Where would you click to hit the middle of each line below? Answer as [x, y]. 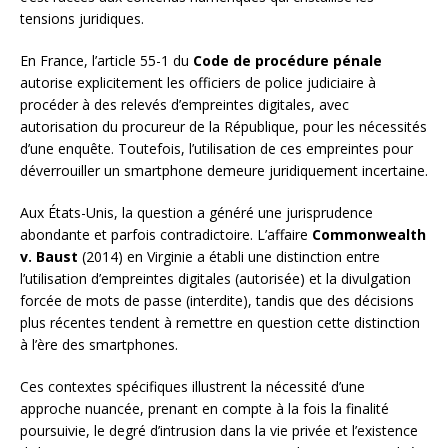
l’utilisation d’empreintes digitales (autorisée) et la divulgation [215, 279]
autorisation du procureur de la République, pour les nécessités [223, 127]
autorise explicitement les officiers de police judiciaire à [198, 83]
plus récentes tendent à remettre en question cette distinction [220, 323]
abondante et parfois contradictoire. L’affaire [166, 235]
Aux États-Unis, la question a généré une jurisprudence [196, 213]
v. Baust [49, 257]
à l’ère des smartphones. [99, 345]
